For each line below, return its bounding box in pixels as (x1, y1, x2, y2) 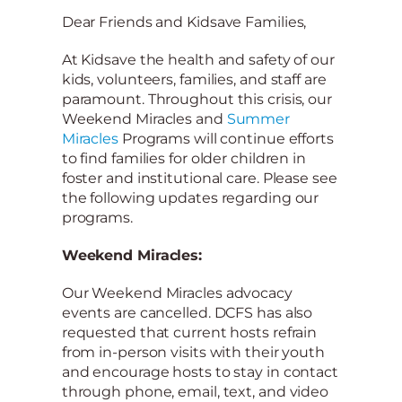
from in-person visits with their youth (61, 343, 325, 361)
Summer (226, 109, 291, 127)
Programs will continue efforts (118, 129, 334, 147)
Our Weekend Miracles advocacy (61, 284, 293, 301)
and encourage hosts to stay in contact (61, 363, 338, 380)
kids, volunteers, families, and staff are (61, 70, 327, 88)
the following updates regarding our (61, 188, 319, 206)
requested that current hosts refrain (61, 323, 318, 341)
